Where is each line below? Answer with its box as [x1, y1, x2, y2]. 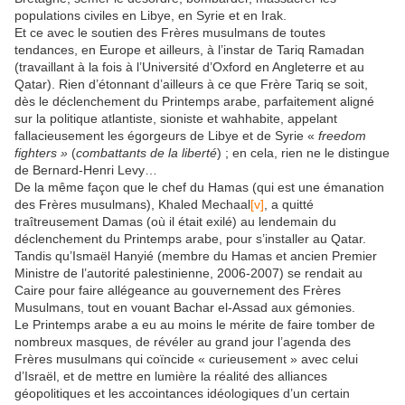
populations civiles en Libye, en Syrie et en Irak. [14, 7, 287, 23]
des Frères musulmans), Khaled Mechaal [14, 196, 250, 212]
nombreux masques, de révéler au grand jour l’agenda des [14, 334, 351, 349]
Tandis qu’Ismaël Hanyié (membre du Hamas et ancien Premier [14, 248, 377, 263]
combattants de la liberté [76, 145, 217, 160]
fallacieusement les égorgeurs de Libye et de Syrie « [14, 127, 318, 143]
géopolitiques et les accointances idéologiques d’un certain [14, 385, 350, 400]
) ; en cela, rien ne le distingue [217, 145, 390, 160]
